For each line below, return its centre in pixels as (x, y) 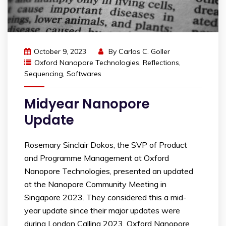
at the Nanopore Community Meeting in (95, 184)
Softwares (84, 74)
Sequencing (44, 74)
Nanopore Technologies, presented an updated (109, 171)
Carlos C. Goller (144, 52)
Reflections (161, 63)
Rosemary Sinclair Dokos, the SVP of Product (106, 145)
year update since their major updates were (102, 211)
